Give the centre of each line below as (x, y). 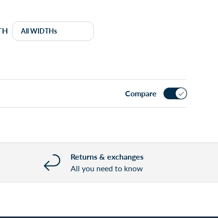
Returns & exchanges (107, 156)
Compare (141, 93)
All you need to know (107, 168)
